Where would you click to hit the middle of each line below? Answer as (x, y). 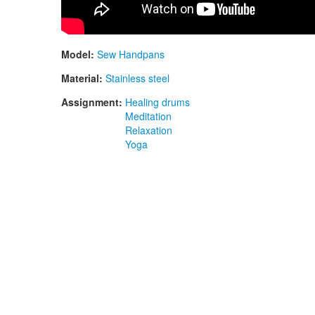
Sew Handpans (131, 54)
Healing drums (157, 102)
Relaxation (149, 130)
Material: (83, 78)
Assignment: (93, 102)
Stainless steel (137, 78)
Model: (79, 54)
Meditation (148, 116)
